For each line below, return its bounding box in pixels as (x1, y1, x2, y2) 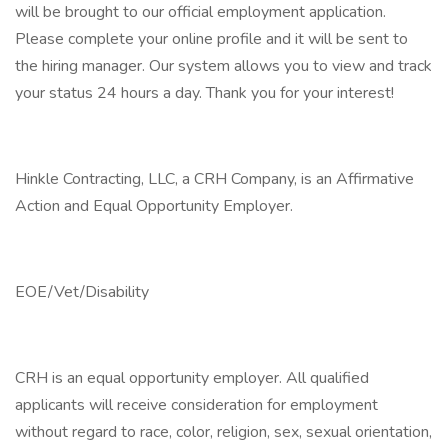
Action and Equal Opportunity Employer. (15, 195, 293, 217)
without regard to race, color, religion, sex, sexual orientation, (15, 421, 432, 443)
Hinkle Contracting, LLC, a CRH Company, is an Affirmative (15, 168, 414, 190)
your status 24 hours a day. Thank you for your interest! (15, 82, 394, 104)
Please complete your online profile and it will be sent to (15, 28, 408, 50)
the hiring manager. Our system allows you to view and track (15, 55, 432, 77)
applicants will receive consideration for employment (15, 394, 378, 416)
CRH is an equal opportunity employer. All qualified (15, 367, 369, 389)
